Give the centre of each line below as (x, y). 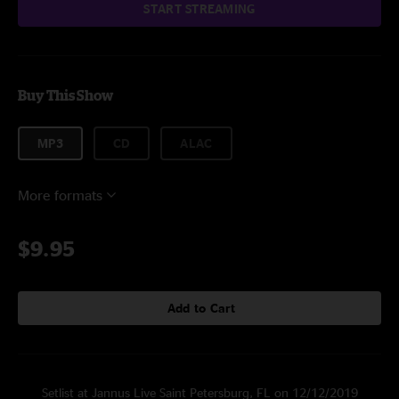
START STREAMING (199, 8)
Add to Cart (201, 308)
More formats (60, 195)
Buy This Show (65, 95)
